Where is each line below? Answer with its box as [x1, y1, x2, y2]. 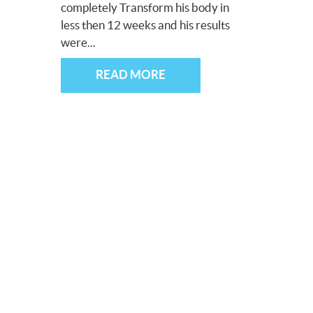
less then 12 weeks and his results [61, 17, 230, 31]
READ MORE [96, 67, 166, 81]
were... [61, 35, 96, 49]
